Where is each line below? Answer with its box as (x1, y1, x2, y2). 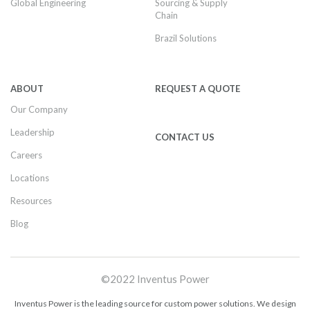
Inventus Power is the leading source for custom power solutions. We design (14, 298, 296, 309)
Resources (10, 195, 52, 206)
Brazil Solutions (155, 33, 217, 44)
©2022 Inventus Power (100, 273, 210, 285)
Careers (10, 149, 42, 161)
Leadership (10, 127, 55, 138)
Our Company (10, 104, 68, 115)
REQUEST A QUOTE (155, 83, 240, 94)
